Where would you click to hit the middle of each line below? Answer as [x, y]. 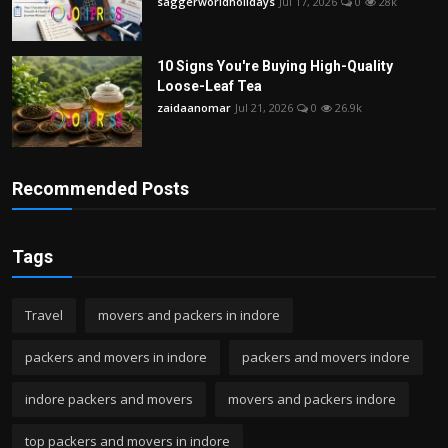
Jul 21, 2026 [264, 108]
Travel [44, 315]
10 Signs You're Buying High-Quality [275, 66]
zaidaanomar [194, 108]
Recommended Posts [100, 189]
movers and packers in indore [189, 315]
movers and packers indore [312, 399]
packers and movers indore [326, 357]
